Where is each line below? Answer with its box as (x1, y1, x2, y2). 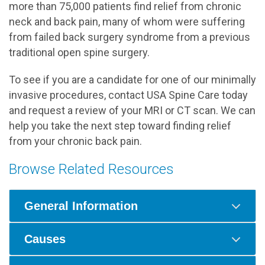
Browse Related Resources (9, 161, 174, 177)
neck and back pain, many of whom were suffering (9, 15, 245, 28)
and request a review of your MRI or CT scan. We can (9, 104, 256, 117)
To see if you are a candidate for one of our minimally (9, 73, 256, 86)
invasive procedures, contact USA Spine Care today (9, 89, 248, 101)
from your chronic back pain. (9, 135, 142, 147)
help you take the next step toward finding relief (9, 119, 231, 132)
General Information (24, 199, 138, 212)
